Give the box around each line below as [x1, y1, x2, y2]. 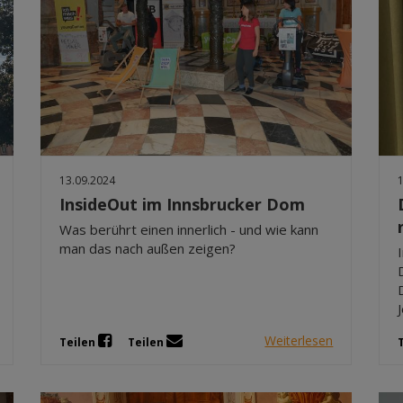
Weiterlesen [264, 332, 334, 350]
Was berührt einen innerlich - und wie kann [59, 219, 319, 238]
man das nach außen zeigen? [59, 238, 237, 257]
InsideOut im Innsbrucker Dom [59, 193, 306, 215]
